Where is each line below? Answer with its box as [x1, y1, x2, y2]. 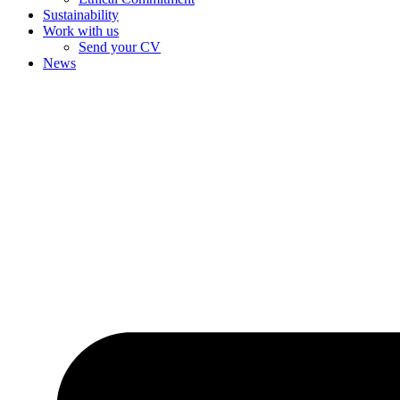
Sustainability [43, 7, 119, 22]
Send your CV [79, 39, 161, 54]
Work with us [43, 23, 119, 38]
